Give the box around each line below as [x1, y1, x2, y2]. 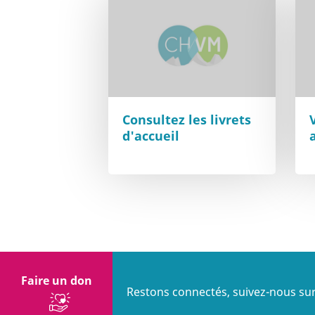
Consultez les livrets [122, 110, 252, 128]
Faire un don [20, 272, 92, 288]
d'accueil [122, 127, 180, 144]
